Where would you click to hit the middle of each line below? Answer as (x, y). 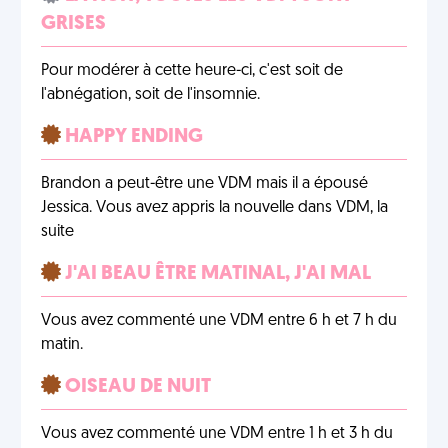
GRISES (73, 24)
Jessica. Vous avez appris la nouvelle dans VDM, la (214, 208)
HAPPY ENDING (132, 137)
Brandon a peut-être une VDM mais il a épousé (204, 184)
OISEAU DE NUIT (136, 387)
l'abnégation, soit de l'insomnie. (150, 95)
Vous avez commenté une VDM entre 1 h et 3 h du (217, 434)
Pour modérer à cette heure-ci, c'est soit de (192, 71)
